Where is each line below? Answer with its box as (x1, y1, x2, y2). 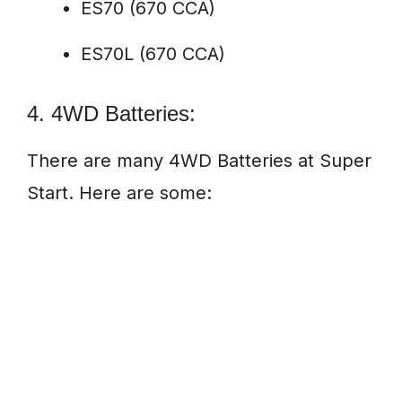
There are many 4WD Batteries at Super (27, 150, 371, 172)
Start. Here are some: (27, 182, 212, 205)
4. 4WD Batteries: (27, 101, 196, 127)
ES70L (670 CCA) (81, 43, 225, 66)
